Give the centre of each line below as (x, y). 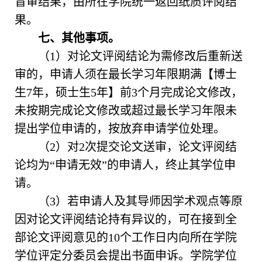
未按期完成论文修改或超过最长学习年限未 (126, 111)
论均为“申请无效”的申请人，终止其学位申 (125, 165)
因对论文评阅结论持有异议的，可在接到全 (126, 220)
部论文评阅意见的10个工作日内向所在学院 (126, 238)
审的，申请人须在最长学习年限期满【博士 (126, 75)
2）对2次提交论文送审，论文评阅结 (143, 147)
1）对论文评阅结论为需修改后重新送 (146, 56)
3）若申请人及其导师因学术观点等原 (146, 201)
